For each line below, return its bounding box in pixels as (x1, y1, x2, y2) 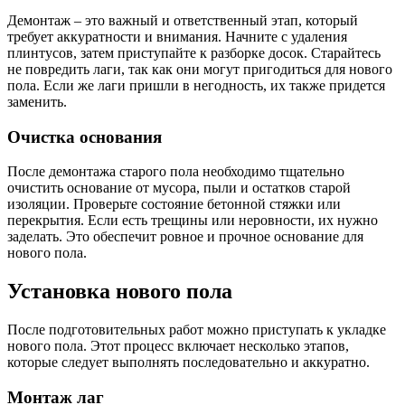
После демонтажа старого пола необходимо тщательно (7, 164, 344, 180)
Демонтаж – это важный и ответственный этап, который (7, 12, 358, 28)
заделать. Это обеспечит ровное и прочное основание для (7, 229, 363, 245)
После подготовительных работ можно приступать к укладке (7, 322, 386, 338)
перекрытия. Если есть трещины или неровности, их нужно (7, 212, 378, 229)
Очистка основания (7, 127, 162, 146)
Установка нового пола (7, 279, 232, 304)
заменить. (7, 93, 67, 109)
